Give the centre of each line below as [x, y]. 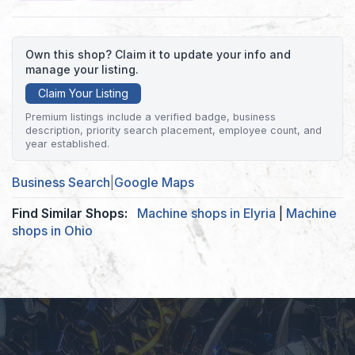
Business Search [61, 182]
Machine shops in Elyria [206, 213]
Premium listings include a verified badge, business [151, 116]
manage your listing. [82, 69]
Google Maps [154, 182]
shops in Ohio [52, 230]
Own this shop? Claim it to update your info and [158, 54]
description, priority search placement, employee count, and [174, 130]
